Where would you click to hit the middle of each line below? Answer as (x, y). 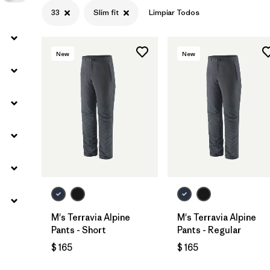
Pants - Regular (209, 230)
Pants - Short (79, 230)
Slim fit (106, 13)
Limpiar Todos (174, 13)
